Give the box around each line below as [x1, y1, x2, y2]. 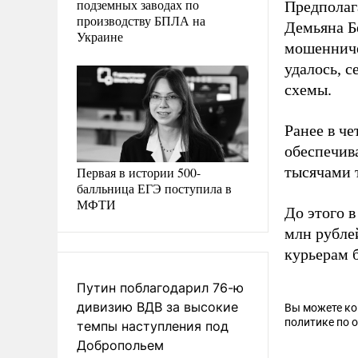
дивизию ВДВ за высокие [77, 298, 238, 315]
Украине [77, 27, 123, 45]
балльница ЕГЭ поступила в [77, 179, 232, 197]
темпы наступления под [77, 317, 229, 334]
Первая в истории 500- [77, 163, 201, 181]
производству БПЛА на [77, 11, 205, 29]
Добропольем [77, 336, 164, 353]
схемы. [284, 81, 332, 98]
